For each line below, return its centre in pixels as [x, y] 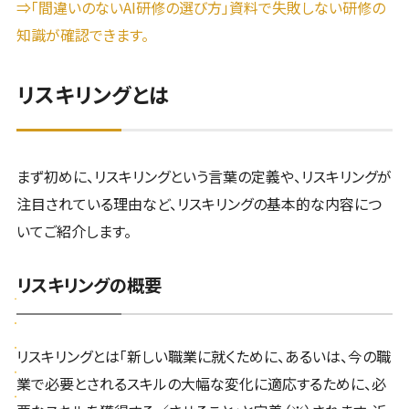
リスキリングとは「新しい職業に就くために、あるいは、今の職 [203, 357]
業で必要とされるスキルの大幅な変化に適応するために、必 [201, 384]
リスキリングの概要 [89, 284]
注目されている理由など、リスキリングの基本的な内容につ [199, 203]
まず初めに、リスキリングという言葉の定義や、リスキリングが [204, 176]
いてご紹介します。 [73, 231]
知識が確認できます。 [82, 34]
